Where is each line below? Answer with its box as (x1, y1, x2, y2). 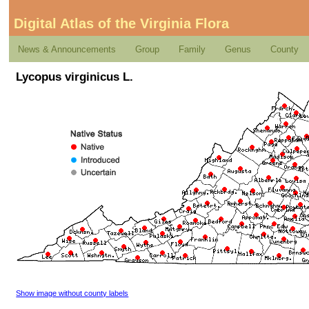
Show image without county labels (16, 288, 129, 297)
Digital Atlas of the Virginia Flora (13, 16, 229, 32)
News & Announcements (18, 43, 117, 54)
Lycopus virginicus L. (16, 69, 134, 83)
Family (179, 43, 206, 54)
